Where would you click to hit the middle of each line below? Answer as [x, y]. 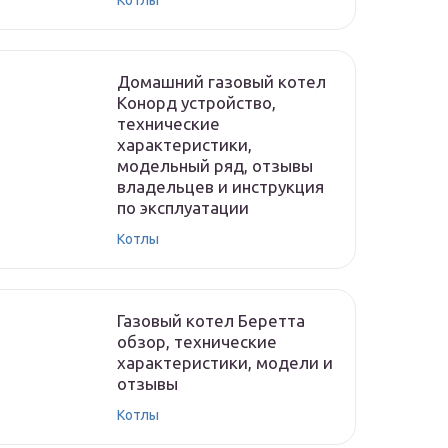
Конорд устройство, [196, 102]
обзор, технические [197, 341]
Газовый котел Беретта [211, 320]
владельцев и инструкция [220, 186]
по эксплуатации [183, 207]
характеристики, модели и [225, 362]
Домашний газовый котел [221, 81]
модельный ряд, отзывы [215, 165]
